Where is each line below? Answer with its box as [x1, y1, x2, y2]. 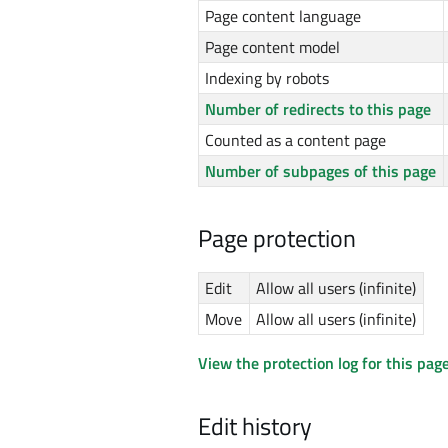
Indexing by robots [205, 66, 330, 91]
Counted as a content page [205, 128, 387, 153]
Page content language [205, 4, 362, 29]
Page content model [205, 35, 341, 60]
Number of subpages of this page [205, 159, 437, 184]
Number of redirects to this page [205, 97, 432, 122]
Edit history [198, 408, 312, 445]
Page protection [198, 220, 356, 257]
